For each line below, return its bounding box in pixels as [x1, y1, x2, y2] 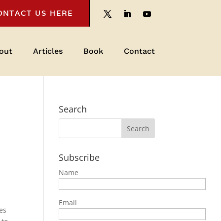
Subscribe [59, 151, 100, 163]
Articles [33, 46, 63, 56]
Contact [123, 46, 155, 56]
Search [59, 103, 87, 115]
